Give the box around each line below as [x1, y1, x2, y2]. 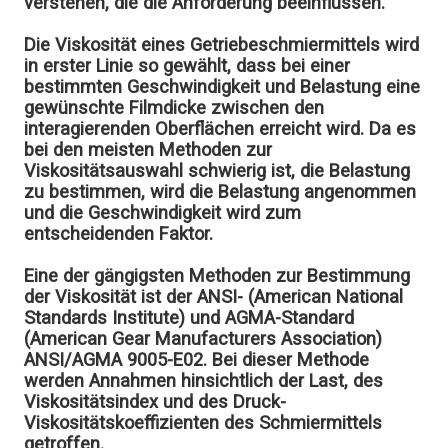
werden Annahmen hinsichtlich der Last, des [24, 370, 384, 392]
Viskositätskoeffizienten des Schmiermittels [24, 412, 383, 434]
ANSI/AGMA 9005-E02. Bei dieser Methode [24, 349, 370, 371]
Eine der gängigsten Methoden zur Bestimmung [24, 265, 411, 287]
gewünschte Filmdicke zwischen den [24, 97, 325, 119]
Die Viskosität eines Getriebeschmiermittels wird [24, 34, 420, 56]
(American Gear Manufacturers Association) [24, 328, 383, 350]
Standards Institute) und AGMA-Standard [24, 307, 355, 329]
